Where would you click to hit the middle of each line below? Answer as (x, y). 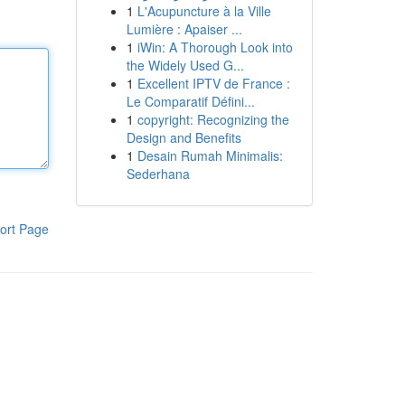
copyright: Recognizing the (213, 119)
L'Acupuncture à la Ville (204, 11)
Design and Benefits (184, 137)
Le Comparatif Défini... (190, 101)
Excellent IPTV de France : (213, 83)
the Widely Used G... (185, 65)
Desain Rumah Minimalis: (210, 155)
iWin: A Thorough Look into (215, 47)
